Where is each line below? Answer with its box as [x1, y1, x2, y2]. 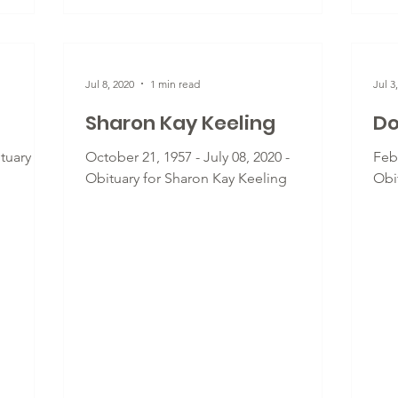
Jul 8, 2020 [85, 76, 134, 91]
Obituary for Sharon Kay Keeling [85, 170, 287, 187]
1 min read [150, 76, 200, 91]
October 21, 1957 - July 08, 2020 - [85, 148, 290, 165]
